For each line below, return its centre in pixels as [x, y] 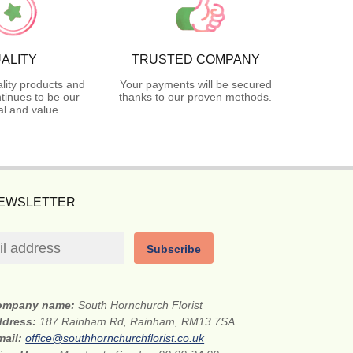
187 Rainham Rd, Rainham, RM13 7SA [137, 321]
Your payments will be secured [195, 84]
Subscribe [174, 249]
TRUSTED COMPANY [195, 59]
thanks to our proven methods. [195, 97]
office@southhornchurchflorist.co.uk [115, 338]
